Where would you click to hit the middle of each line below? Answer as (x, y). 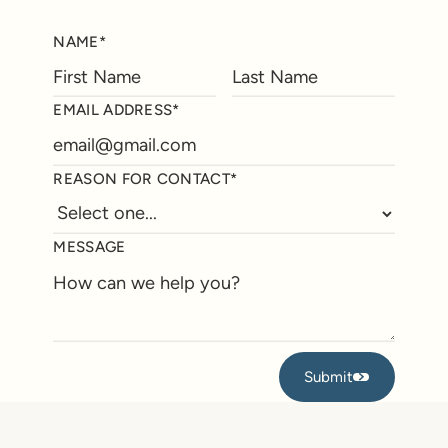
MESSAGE (89, 246)
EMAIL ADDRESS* (116, 110)
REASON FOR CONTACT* (145, 178)
